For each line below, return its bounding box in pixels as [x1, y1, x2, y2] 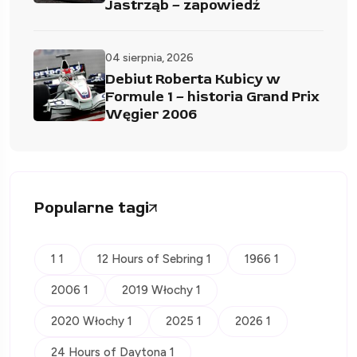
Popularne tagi [34, 197, 149, 218]
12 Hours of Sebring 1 [97, 251, 211, 266]
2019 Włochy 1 [122, 282, 201, 297]
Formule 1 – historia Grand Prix [105, 87, 320, 106]
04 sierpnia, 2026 [105, 50, 194, 65]
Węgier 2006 [105, 104, 197, 124]
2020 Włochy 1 [51, 313, 132, 328]
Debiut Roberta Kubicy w [105, 69, 280, 88]
